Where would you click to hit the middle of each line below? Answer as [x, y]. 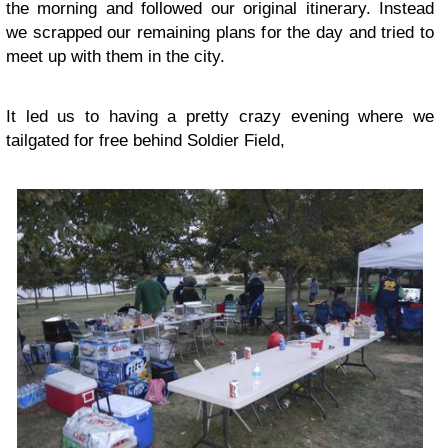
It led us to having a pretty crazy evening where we [220, 116]
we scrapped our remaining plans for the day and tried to [220, 32]
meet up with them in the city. [115, 56]
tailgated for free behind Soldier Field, [145, 140]
